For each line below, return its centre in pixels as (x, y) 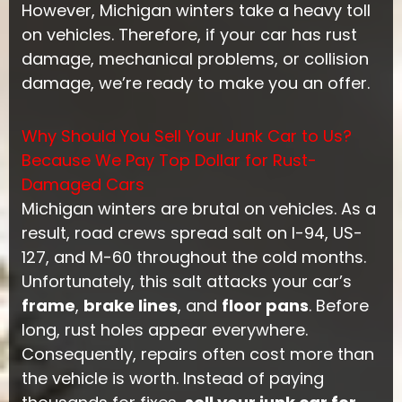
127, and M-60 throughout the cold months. (193, 257)
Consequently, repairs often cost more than (197, 354)
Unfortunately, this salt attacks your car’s (186, 281)
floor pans (265, 305)
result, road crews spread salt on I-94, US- (192, 232)
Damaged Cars (83, 184)
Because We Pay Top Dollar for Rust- (169, 160)
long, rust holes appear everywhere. (164, 329)
